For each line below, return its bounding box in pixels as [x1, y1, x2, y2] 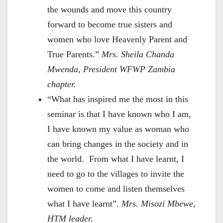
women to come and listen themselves [47, 184, 185, 194]
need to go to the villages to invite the [47, 169, 184, 179]
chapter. [47, 79, 76, 90]
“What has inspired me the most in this [47, 94, 188, 105]
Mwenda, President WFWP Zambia [47, 64, 175, 75]
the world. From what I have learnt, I [47, 154, 184, 164]
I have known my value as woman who [47, 124, 189, 134]
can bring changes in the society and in [47, 139, 188, 149]
